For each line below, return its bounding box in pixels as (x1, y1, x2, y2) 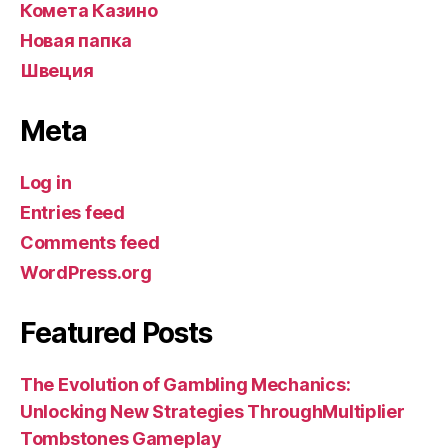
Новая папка (20, 30, 133, 51)
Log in (20, 172, 72, 193)
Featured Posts (20, 316, 212, 350)
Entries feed (20, 202, 125, 223)
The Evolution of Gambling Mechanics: (20, 374, 351, 395)
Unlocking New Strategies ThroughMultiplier (20, 401, 405, 422)
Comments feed (20, 232, 160, 253)
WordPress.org (20, 262, 152, 283)
